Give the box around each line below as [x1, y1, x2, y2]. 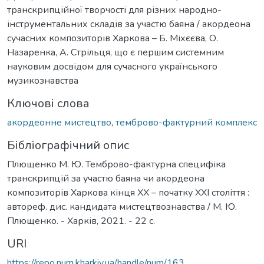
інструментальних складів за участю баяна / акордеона [7, 17, 250, 31]
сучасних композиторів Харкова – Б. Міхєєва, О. [7, 31, 218, 45]
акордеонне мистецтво [7, 115, 111, 129]
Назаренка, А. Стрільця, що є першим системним [7, 45, 224, 59]
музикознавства [7, 74, 78, 87]
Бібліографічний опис [7, 137, 129, 153]
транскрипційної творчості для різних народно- [7, 3, 222, 16]
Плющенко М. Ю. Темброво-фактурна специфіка [7, 157, 226, 171]
